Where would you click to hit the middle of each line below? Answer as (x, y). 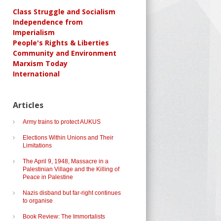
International (36, 74)
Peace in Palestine (48, 177)
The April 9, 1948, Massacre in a (66, 161)
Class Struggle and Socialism (64, 12)
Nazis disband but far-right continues (72, 193)
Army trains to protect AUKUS (62, 122)
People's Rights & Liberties (61, 43)
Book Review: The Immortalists (64, 217)
